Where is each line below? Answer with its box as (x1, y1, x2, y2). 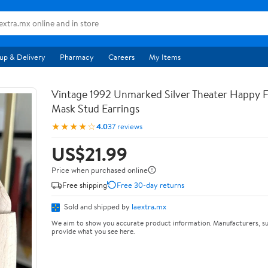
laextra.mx (132, 201, 166, 212)
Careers (108, 51, 135, 62)
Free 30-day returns (117, 179, 184, 190)
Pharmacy (60, 51, 94, 62)
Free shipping (62, 179, 107, 190)
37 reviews (108, 120, 142, 132)
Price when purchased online (51, 165, 148, 175)
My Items (149, 51, 181, 62)
